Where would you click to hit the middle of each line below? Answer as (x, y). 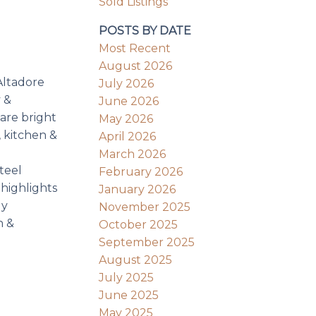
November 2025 (145, 207)
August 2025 (136, 260)
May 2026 (126, 119)
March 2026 (133, 154)
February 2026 (141, 171)
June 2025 (129, 295)
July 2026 (127, 83)
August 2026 (136, 66)
